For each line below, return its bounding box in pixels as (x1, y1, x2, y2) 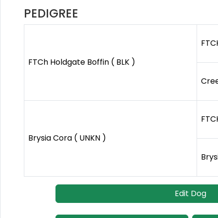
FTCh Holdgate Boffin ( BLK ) (28, 56, 135, 68)
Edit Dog (174, 188, 206, 200)
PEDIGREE (24, 5, 78, 22)
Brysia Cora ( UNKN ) (28, 132, 106, 144)
